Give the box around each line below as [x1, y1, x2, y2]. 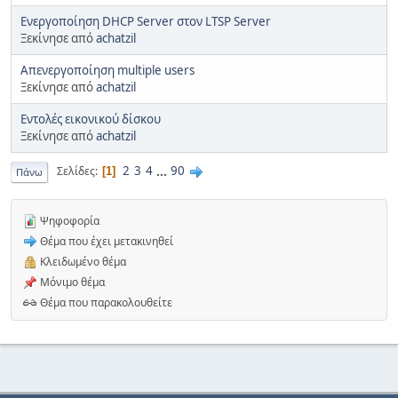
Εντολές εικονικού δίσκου [20, 110, 161, 127]
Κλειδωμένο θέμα [37, 253, 126, 269]
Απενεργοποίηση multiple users [20, 61, 195, 78]
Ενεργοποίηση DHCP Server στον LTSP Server [20, 12, 271, 29]
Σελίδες [57, 163, 95, 179]
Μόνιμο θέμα [37, 274, 105, 290]
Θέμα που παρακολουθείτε [37, 294, 172, 310]
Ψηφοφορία [37, 212, 99, 228]
